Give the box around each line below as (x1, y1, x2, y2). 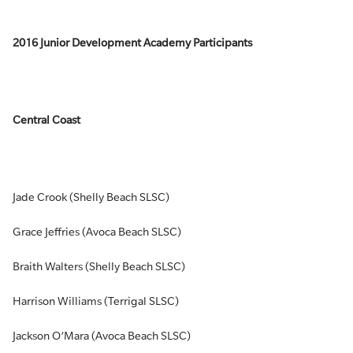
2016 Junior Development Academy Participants (13, 36, 252, 49)
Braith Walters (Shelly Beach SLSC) (13, 260, 185, 273)
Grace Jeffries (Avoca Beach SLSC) (13, 225, 181, 238)
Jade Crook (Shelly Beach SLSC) (13, 191, 169, 203)
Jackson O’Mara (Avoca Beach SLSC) (13, 329, 191, 342)
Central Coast (13, 113, 80, 126)
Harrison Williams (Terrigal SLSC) (13, 295, 179, 307)
